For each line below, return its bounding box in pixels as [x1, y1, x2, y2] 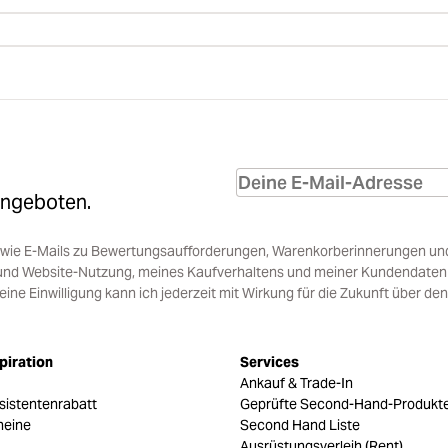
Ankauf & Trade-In [240, 374, 353, 392]
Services [240, 353, 299, 371]
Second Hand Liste [240, 416, 360, 434]
